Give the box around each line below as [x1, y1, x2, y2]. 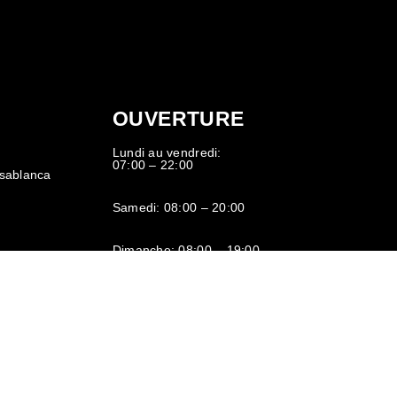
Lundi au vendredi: [112, 146, 222, 160]
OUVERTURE [112, 108, 245, 131]
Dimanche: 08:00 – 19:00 [112, 244, 260, 258]
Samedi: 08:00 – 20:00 [112, 201, 245, 215]
